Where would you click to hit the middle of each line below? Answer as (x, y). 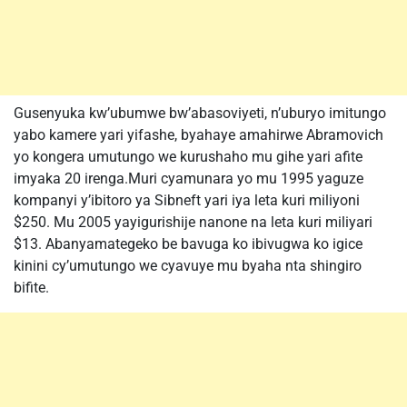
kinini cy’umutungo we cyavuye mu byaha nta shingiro (188, 266)
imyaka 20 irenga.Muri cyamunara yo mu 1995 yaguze (189, 179)
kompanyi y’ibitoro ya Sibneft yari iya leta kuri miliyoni (187, 200)
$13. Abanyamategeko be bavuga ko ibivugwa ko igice (188, 244)
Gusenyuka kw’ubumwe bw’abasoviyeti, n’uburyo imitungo (200, 113)
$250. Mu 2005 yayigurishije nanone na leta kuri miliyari (193, 222)
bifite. (31, 288)
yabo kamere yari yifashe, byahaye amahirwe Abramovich (199, 135)
